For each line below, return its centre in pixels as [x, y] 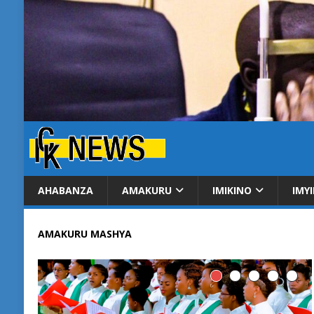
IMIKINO [232, 191]
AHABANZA [65, 191]
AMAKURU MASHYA [84, 234]
